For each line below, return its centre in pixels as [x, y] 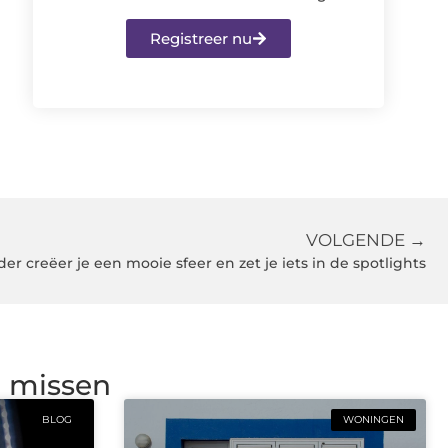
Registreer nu [201, 39]
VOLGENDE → [366, 240]
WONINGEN [373, 420]
